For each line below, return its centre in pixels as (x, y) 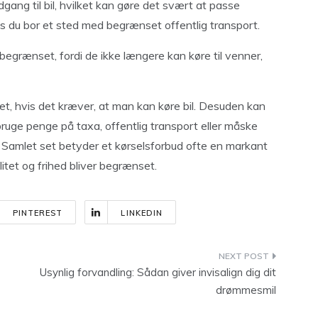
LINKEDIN (142, 213)
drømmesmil (246, 290)
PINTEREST (38, 213)
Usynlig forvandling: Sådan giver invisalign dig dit (158, 272)
